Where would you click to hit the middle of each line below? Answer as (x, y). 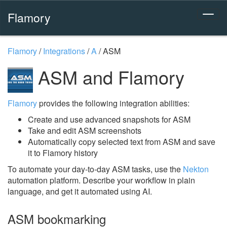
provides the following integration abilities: (113, 103)
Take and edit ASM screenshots (85, 130)
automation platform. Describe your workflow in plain (101, 180)
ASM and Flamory (109, 77)
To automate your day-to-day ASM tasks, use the (95, 169)
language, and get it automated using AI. (80, 191)
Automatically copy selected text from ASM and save (122, 141)
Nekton (196, 169)
